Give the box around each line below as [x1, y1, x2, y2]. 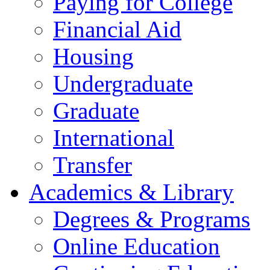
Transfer [53, 152, 132, 178]
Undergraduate [53, 71, 193, 96]
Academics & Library [29, 179, 234, 205]
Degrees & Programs [53, 206, 250, 232]
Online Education [53, 233, 220, 259]
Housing [53, 43, 134, 69]
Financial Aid [53, 16, 181, 42]
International [53, 125, 174, 151]
